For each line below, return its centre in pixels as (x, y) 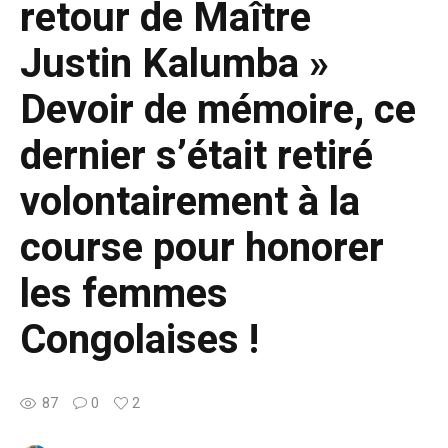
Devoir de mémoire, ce (218, 110)
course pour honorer (202, 248)
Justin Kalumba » (174, 64)
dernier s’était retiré (196, 156)
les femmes (124, 294)
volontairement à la (190, 202)
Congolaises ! (139, 340)
